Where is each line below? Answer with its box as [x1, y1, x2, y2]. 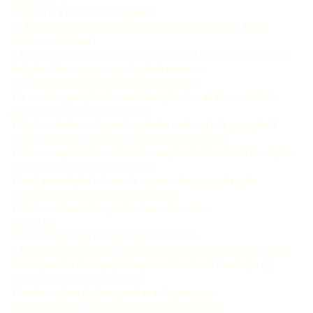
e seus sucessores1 [10, 35, 97, 47]
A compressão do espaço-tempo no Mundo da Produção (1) [10, 259, 274, 270]
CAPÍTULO [10, 217, 57, 228]
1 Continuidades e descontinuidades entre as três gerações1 [10, 119, 277, 131]
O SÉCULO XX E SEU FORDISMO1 [10, 7, 154, 19]
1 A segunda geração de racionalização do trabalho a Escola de [10, 49, 288, 61]
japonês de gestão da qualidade [10, 105, 150, 117]
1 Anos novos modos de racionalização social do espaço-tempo [10, 245, 290, 256]
